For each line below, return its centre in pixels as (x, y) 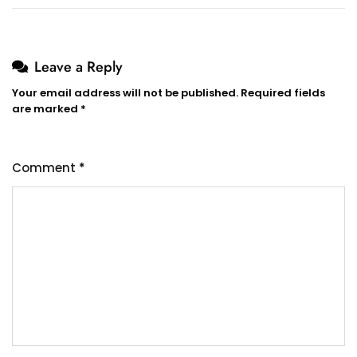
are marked (46, 108)
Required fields (283, 92)
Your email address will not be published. (125, 92)
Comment (45, 167)
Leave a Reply (78, 67)
